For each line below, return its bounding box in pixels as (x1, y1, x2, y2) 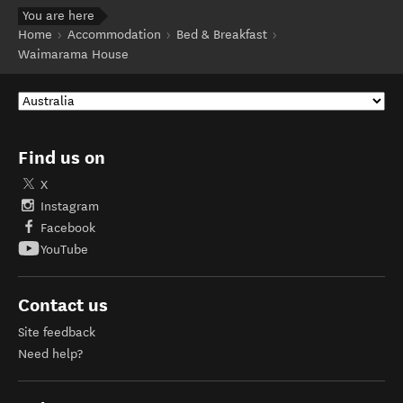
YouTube (40, 242, 88, 257)
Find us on (18, 147, 105, 168)
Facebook (40, 220, 95, 236)
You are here (22, 8, 94, 23)
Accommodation (67, 27, 161, 42)
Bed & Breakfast (176, 27, 267, 42)
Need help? (18, 346, 83, 362)
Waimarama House (18, 47, 129, 62)
